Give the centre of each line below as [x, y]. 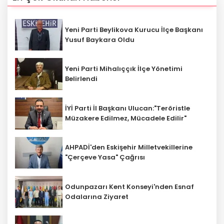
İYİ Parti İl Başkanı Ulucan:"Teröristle [127, 108]
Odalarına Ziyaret [97, 197]
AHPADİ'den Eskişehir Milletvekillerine [129, 147]
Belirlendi [81, 79]
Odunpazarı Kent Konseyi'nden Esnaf [129, 187]
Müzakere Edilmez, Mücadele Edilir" [126, 118]
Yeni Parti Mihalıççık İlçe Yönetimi [124, 69]
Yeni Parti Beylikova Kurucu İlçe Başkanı [134, 29]
